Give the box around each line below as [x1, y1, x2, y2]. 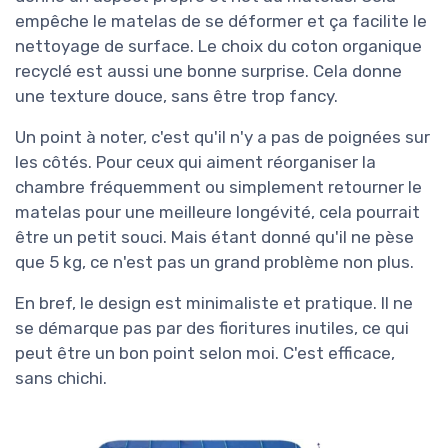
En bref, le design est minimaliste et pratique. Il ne [15, 293, 413, 314]
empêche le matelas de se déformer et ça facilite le [15, 11, 427, 32]
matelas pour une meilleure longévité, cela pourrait [15, 202, 420, 223]
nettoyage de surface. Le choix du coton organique [15, 36, 422, 57]
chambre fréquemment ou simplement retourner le [15, 177, 422, 198]
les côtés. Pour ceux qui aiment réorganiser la [15, 152, 376, 173]
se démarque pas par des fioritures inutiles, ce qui [15, 318, 409, 339]
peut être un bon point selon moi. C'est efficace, [15, 343, 395, 364]
